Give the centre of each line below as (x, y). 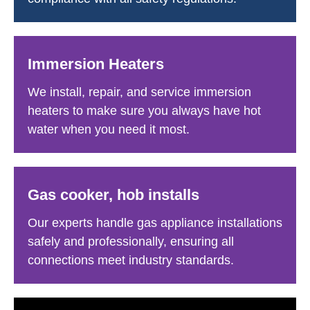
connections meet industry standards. (131, 260)
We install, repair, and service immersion (139, 92)
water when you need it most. (109, 129)
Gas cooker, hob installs (113, 194)
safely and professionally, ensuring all (131, 241)
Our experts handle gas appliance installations (155, 222)
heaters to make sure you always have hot (144, 110)
